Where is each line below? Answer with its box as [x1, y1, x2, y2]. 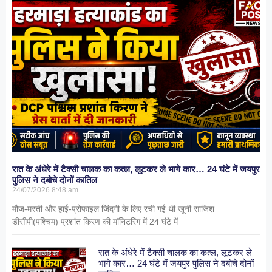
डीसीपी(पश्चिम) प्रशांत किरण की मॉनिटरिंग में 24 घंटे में [12, 217, 178, 227]
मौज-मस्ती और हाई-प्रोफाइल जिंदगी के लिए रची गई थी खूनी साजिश [12, 204, 214, 214]
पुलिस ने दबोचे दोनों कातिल [12, 175, 97, 186]
